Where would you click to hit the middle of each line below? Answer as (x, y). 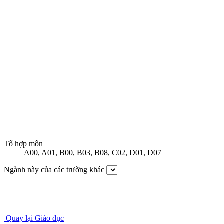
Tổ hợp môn (23, 144)
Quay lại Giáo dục (35, 218)
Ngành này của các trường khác (54, 170)
